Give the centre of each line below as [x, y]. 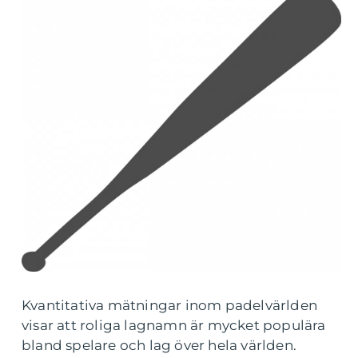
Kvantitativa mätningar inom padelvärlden [170, 306]
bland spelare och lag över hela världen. [159, 346]
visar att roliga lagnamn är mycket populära [174, 326]
